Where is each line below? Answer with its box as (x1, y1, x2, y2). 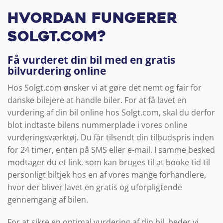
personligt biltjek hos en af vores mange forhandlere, (7, 169, 206, 180)
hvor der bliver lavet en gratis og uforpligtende (7, 181, 182, 193)
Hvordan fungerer (7, 12, 177, 26)
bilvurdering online (7, 64, 106, 78)
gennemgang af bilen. (7, 194, 88, 205)
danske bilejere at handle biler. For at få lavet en (7, 94, 187, 106)
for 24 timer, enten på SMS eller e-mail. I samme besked (7, 144, 215, 155)
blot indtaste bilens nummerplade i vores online (7, 119, 188, 130)
